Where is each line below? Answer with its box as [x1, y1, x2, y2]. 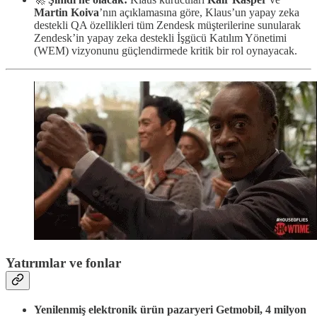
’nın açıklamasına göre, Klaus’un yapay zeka [99, 6, 299, 18]
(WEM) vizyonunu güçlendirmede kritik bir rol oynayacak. [34, 44, 297, 57]
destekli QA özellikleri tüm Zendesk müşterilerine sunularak [34, 18, 301, 31]
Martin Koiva [34, 6, 99, 18]
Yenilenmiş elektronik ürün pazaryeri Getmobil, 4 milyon [34, 303, 306, 316]
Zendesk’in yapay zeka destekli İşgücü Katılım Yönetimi [34, 31, 287, 44]
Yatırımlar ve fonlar [6, 255, 121, 271]
